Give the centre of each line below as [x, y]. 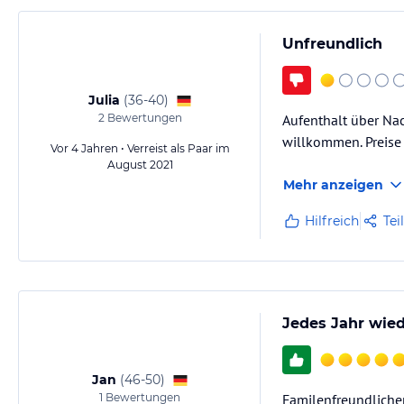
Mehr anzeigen [333, 185]
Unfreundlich [332, 44]
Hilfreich [332, 221]
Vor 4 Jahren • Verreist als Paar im [140, 148]
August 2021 [140, 165]
